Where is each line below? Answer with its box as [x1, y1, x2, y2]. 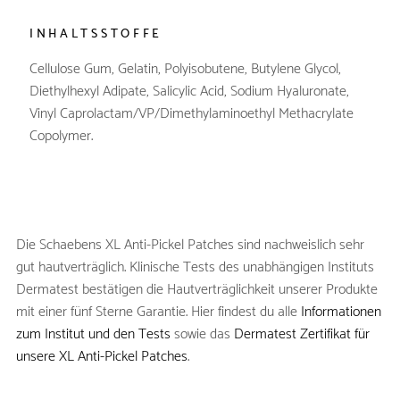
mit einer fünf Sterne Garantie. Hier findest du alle [15, 299, 301, 324]
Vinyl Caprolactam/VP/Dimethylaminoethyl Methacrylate [29, 101, 354, 126]
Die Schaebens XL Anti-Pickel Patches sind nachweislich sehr [15, 232, 364, 257]
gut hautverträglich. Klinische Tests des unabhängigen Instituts [15, 254, 374, 279]
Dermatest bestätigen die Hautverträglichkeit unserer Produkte [15, 277, 378, 302]
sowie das [170, 321, 234, 346]
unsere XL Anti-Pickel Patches [15, 344, 187, 369]
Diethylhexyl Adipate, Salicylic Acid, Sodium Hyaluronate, [29, 79, 349, 104]
